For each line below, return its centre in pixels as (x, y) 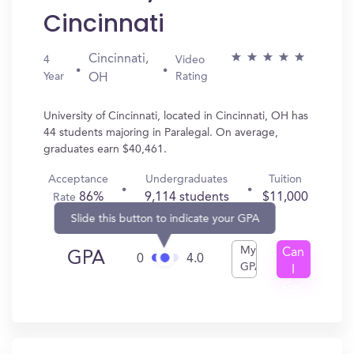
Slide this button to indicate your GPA (165, 218)
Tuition (285, 179)
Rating (192, 77)
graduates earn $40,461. (105, 149)
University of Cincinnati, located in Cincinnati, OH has (176, 116)
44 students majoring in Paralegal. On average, (161, 133)
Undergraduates (187, 179)
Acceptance (79, 179)
